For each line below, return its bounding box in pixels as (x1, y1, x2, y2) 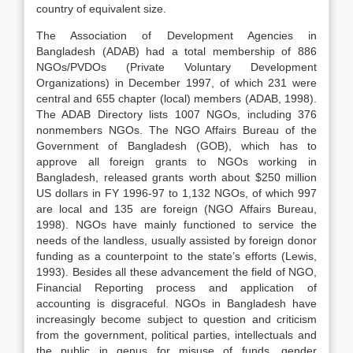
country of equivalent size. (36, 2, 166, 15)
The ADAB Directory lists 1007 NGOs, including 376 (36, 108, 317, 121)
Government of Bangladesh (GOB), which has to (36, 139, 317, 152)
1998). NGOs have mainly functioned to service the (36, 218, 317, 231)
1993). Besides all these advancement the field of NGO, (36, 266, 317, 278)
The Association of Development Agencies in (36, 29, 317, 42)
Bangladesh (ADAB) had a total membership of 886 (36, 45, 317, 58)
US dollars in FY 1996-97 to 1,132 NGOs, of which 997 (36, 187, 317, 199)
